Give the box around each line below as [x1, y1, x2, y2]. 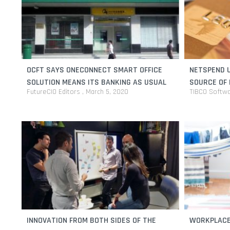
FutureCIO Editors [27, 87, 82, 97]
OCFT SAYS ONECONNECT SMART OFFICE [27, 64, 162, 75]
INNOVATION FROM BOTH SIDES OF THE [27, 215, 156, 226]
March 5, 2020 [86, 87, 128, 97]
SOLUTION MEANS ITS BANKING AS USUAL [27, 76, 166, 88]
